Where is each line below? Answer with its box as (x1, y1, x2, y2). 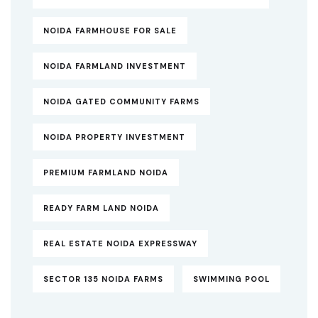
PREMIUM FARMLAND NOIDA (43, 168, 168, 178)
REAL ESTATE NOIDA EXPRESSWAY (43, 238, 197, 249)
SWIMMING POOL (193, 274, 270, 285)
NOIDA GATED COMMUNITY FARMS (43, 97, 199, 107)
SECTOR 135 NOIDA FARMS (43, 274, 163, 285)
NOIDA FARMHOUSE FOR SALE (43, 26, 177, 36)
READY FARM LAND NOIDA (43, 203, 159, 214)
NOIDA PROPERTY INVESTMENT (43, 132, 185, 143)
